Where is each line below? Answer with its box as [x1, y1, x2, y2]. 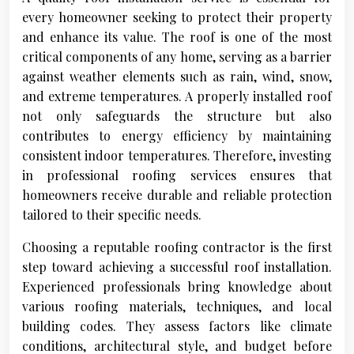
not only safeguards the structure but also [22, 107, 332, 125]
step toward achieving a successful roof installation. [22, 258, 332, 276]
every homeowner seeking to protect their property [22, 9, 332, 26]
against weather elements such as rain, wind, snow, [22, 68, 332, 85]
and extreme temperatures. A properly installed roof [22, 88, 332, 105]
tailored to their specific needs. [22, 206, 201, 224]
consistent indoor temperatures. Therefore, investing [22, 147, 332, 164]
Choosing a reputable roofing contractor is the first [22, 239, 332, 256]
